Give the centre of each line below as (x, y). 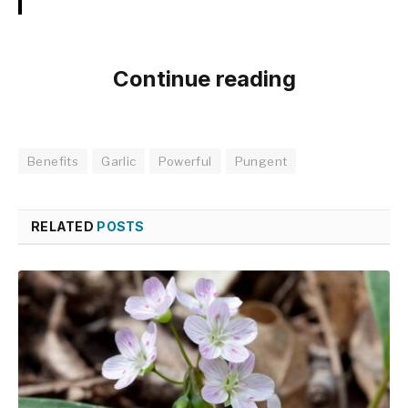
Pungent (261, 162)
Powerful (185, 162)
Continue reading (204, 78)
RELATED (64, 227)
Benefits (53, 162)
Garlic (119, 162)
